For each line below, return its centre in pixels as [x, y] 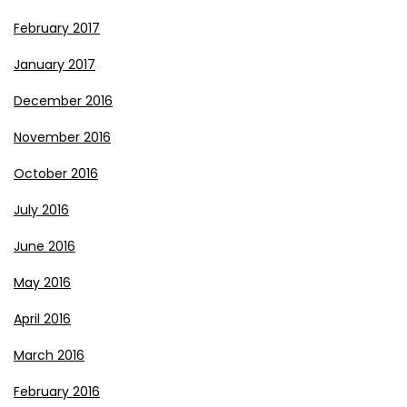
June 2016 [45, 246]
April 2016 [42, 318]
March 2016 [49, 355]
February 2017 [57, 28]
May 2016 [42, 282]
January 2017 [55, 64]
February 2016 [57, 391]
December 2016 [63, 100]
